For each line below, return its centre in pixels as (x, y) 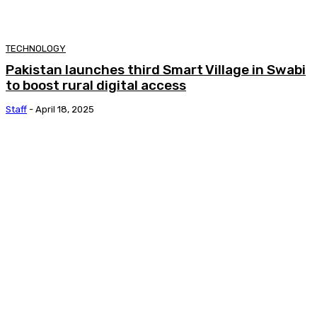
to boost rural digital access (96, 86)
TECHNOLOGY (36, 49)
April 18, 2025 (65, 110)
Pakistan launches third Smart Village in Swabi (156, 70)
